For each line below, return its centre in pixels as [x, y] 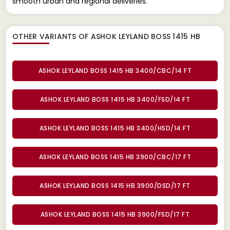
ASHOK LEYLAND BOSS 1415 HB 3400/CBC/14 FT [115, 70]
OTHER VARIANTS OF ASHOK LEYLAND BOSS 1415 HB [106, 36]
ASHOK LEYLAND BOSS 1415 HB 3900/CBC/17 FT [115, 157]
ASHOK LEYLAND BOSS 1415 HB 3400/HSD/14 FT [115, 128]
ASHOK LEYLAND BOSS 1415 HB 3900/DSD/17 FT [115, 185]
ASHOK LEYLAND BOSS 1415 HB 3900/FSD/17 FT [115, 214]
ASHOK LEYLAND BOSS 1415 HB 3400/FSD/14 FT [115, 99]
